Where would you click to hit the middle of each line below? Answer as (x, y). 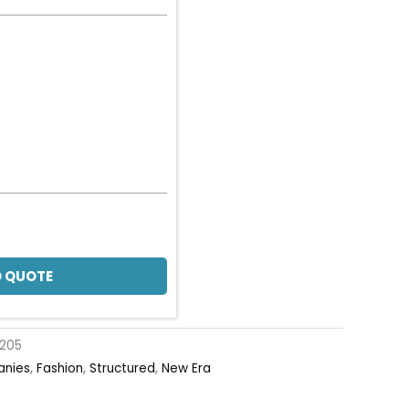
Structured (122, 369)
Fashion (60, 369)
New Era (186, 369)
